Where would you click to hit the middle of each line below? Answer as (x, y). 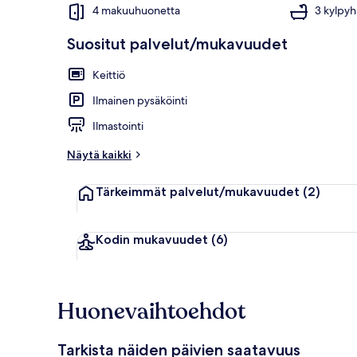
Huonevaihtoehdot (151, 311)
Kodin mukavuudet (152, 239)
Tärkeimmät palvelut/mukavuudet (198, 191)
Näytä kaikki (99, 154)
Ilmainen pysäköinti (140, 100)
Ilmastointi (118, 126)
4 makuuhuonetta (136, 11)
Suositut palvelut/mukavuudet (177, 43)
